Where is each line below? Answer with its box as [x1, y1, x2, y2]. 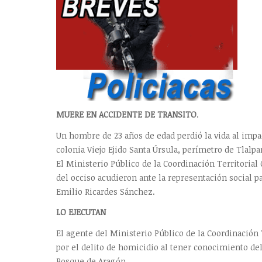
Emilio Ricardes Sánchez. [56, 185, 155, 197]
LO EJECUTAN [56, 206, 106, 218]
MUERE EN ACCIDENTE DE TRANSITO [56, 109, 196, 120]
